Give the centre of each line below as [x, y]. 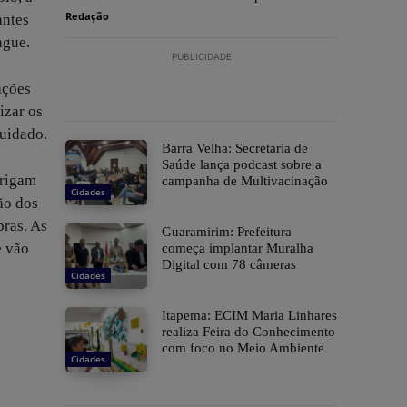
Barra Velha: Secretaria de [235, 149]
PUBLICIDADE [202, 57]
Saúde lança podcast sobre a [242, 165]
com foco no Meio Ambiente [243, 348]
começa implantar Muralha [238, 248]
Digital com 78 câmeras [229, 265]
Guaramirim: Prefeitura [227, 232]
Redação [87, 16]
